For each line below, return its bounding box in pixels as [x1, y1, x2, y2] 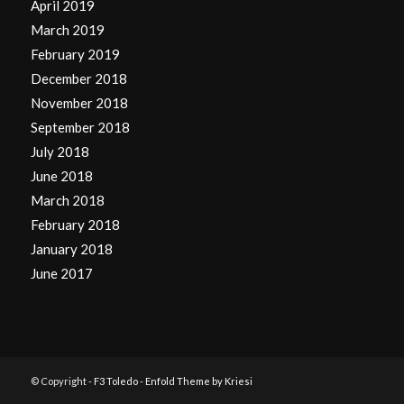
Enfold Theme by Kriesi [144, 374, 252, 387]
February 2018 [30, 216, 120, 233]
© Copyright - [30, 374, 94, 387]
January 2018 [30, 240, 113, 257]
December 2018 [30, 69, 127, 87]
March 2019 [30, 21, 105, 38]
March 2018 [30, 191, 105, 208]
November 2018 [30, 94, 128, 111]
